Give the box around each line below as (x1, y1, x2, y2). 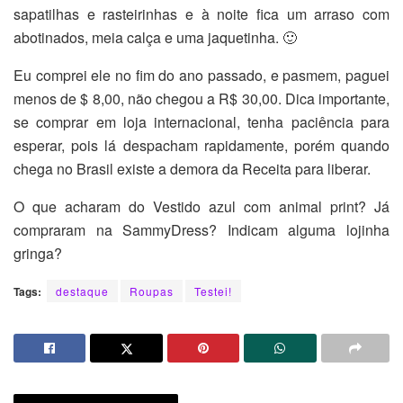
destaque (56, 283, 109, 300)
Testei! (194, 283, 232, 300)
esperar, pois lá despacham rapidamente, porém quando (13, 135, 390, 157)
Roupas (130, 283, 174, 300)
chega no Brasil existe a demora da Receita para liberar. (13, 158, 371, 180)
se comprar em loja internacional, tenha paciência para (13, 112, 390, 133)
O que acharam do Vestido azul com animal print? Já (13, 196, 390, 218)
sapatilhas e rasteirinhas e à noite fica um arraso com (13, 4, 390, 25)
